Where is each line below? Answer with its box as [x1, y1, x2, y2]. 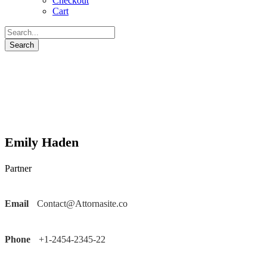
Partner [5, 163, 32, 173]
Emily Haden [5, 135, 79, 150]
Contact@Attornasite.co [35, 198, 128, 209]
